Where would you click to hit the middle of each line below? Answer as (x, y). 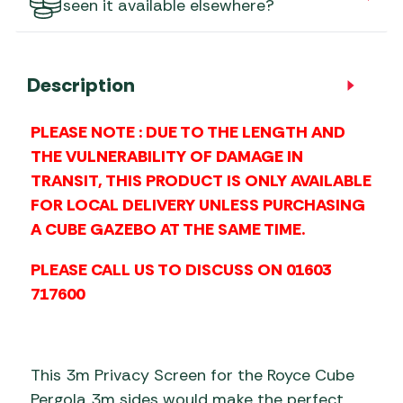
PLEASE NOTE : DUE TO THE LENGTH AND (188, 132)
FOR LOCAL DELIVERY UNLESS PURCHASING (198, 205)
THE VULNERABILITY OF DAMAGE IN (167, 156)
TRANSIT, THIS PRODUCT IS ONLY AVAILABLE (201, 180)
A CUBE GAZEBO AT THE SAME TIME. (170, 229)
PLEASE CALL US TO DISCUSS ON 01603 (181, 269)
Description (81, 85)
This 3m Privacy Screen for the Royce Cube (193, 375)
